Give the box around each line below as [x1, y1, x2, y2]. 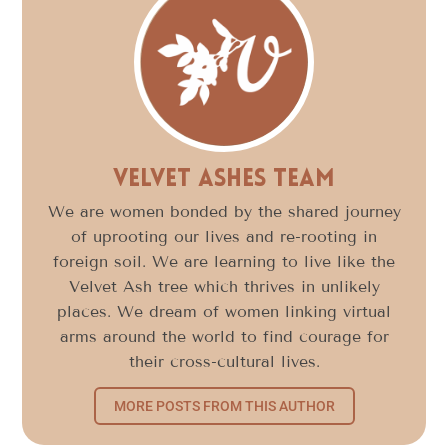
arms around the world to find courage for [59, 327, 389, 347]
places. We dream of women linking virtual [57, 302, 391, 322]
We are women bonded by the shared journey [47, 202, 401, 222]
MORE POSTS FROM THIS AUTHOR [113, 398, 335, 415]
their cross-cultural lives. [128, 352, 320, 372]
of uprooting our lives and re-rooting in [71, 227, 377, 247]
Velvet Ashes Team [113, 168, 335, 193]
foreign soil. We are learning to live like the [53, 252, 395, 272]
